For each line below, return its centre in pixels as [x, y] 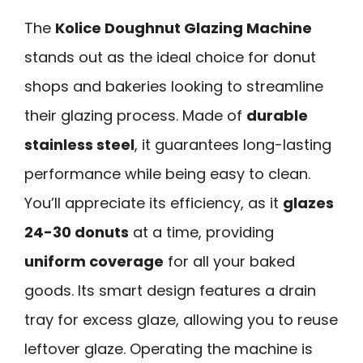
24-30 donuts [77, 232]
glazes [308, 203]
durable [277, 115]
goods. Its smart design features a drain [170, 290]
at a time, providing [201, 232]
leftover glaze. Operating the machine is [169, 348]
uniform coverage [94, 261]
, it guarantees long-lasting [233, 144]
